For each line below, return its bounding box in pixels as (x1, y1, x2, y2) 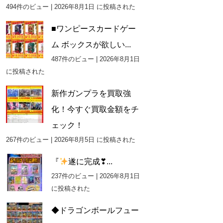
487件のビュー (51, 55, 94, 63)
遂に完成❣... (68, 157, 112, 166)
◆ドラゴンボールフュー (51, 206, 139, 215)
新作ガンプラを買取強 (51, 89, 131, 98)
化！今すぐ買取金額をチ (51, 105, 139, 113)
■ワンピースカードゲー (51, 24, 136, 33)
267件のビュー (5, 135, 49, 143)
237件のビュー (51, 172, 94, 180)
